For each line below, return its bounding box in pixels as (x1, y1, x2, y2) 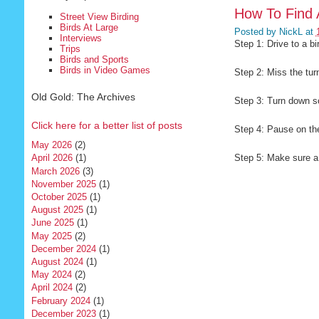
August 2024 (31, 256, 83, 267)
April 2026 (31, 152, 73, 164)
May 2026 (31, 140, 72, 151)
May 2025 (31, 230, 72, 241)
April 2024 (31, 282, 73, 293)
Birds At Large (59, 21, 118, 33)
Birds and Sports (59, 53, 129, 65)
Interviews (59, 32, 102, 43)
